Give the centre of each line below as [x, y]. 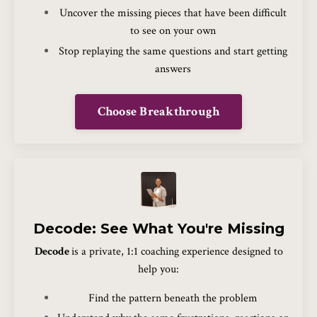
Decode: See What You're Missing [158, 228]
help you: [158, 269]
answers [173, 69]
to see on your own [173, 31]
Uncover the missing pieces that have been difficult [173, 13]
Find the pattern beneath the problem [173, 298]
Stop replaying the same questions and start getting [173, 51]
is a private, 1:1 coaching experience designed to [177, 251]
